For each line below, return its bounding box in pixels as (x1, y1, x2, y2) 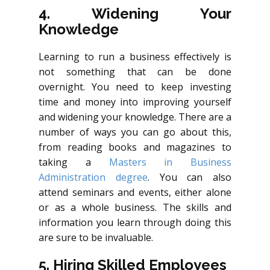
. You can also (147, 171, 231, 184)
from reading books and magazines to (39, 140, 231, 154)
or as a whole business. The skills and (39, 201, 231, 215)
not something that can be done (39, 65, 231, 79)
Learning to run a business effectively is (39, 50, 231, 64)
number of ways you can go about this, (39, 125, 231, 139)
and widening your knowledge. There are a (39, 110, 231, 124)
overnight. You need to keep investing (39, 80, 231, 94)
